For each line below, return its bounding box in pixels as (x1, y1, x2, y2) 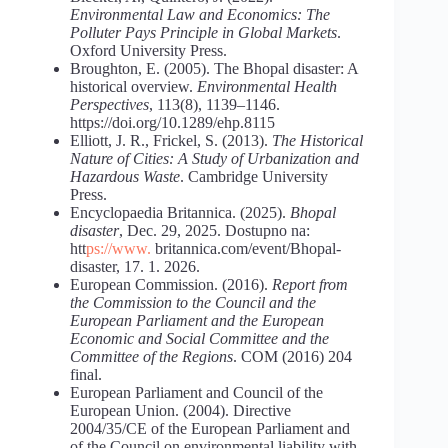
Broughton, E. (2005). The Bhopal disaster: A (70, 59, 358, 77)
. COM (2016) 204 (233, 347, 352, 365)
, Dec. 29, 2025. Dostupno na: (119, 221, 310, 239)
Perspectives (70, 95, 149, 113)
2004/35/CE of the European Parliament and (70, 419, 350, 437)
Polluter (70, 23, 121, 41)
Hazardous (70, 167, 143, 185)
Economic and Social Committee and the (70, 329, 329, 347)
